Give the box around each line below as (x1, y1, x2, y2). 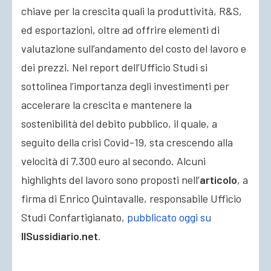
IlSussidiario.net (21, 229, 98, 243)
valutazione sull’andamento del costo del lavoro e (21, 42, 246, 55)
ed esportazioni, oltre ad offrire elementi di (21, 23, 220, 36)
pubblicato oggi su (127, 211, 211, 224)
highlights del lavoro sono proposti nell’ (21, 173, 200, 186)
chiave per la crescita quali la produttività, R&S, (21, 4, 242, 18)
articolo (200, 173, 237, 186)
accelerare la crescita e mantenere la (21, 98, 192, 111)
